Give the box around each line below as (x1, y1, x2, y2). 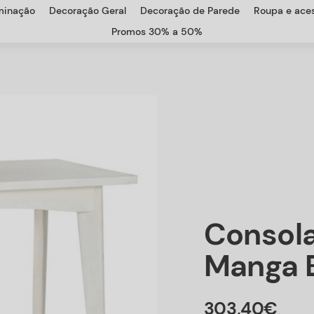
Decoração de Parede (140, 4, 240, 17)
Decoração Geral (49, 4, 126, 17)
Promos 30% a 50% (111, 25, 203, 38)
